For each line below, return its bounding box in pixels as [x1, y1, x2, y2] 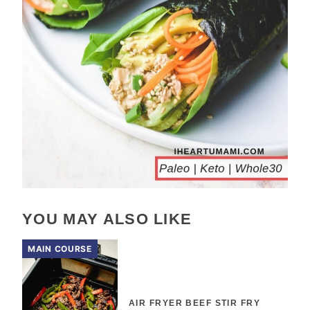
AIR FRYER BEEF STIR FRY [129, 298, 261, 309]
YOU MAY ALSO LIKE [22, 210, 192, 228]
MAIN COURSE [28, 244, 92, 255]
